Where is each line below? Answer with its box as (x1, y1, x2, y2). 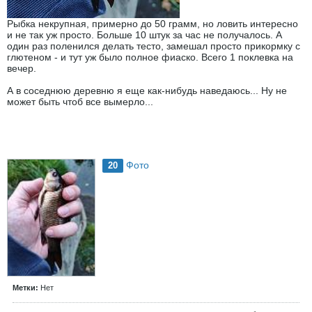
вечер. (7, 63, 36, 75)
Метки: (13, 283, 38, 292)
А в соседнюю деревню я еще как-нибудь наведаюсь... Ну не (7, 85, 287, 97)
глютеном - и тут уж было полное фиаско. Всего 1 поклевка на (7, 52, 293, 63)
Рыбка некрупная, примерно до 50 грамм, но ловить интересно (7, 18, 298, 30)
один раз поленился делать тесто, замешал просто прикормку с (7, 40, 300, 52)
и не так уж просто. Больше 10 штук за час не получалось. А (7, 29, 282, 41)
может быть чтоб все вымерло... (7, 96, 153, 108)
